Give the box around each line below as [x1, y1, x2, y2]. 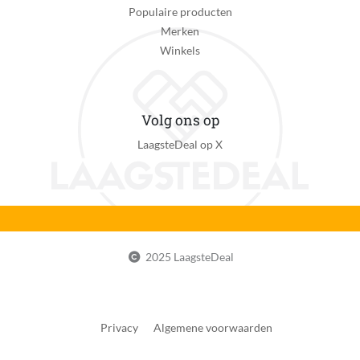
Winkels [160, 43, 200, 58]
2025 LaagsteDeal [143, 250, 234, 264]
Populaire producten [128, 5, 232, 19]
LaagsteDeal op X [137, 137, 223, 152]
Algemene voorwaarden [153, 321, 272, 335]
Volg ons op [141, 111, 219, 130]
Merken [161, 24, 199, 39]
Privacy [100, 321, 138, 335]
